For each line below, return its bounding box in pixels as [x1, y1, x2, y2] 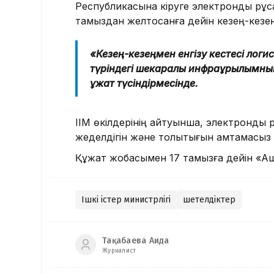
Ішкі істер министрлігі [81, 194, 171, 206]
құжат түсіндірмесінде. [90, 77, 198, 90]
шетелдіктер [183, 194, 235, 206]
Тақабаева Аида [102, 235, 169, 246]
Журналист [102, 246, 136, 254]
